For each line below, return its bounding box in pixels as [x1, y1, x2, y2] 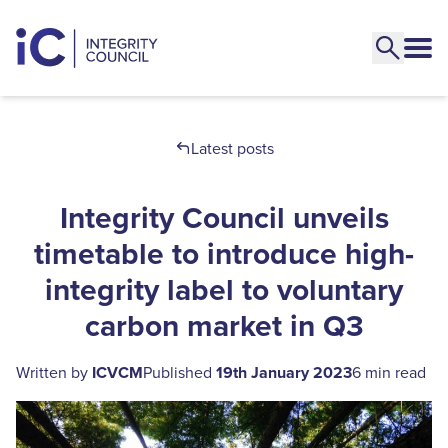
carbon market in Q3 [84, 304, 364, 347]
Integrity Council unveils [59, 196, 389, 239]
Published [143, 361, 216, 383]
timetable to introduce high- [34, 232, 414, 275]
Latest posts [190, 137, 274, 159]
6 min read [352, 361, 426, 383]
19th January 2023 [216, 361, 352, 384]
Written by [16, 361, 92, 383]
